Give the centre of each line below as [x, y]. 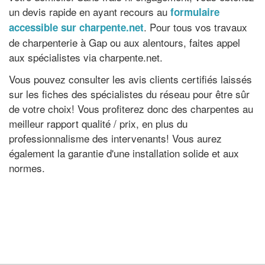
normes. [27, 168]
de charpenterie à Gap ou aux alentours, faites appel [125, 42]
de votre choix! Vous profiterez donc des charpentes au [131, 109]
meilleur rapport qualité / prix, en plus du [98, 123]
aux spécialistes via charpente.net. [86, 57]
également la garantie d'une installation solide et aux [124, 153]
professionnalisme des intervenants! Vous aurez [115, 138]
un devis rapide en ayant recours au [90, 11]
